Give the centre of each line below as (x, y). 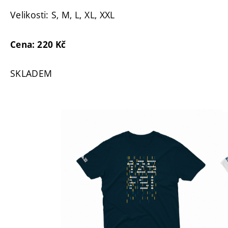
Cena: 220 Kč (38, 44)
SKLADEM (31, 74)
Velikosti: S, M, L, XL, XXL (63, 15)
